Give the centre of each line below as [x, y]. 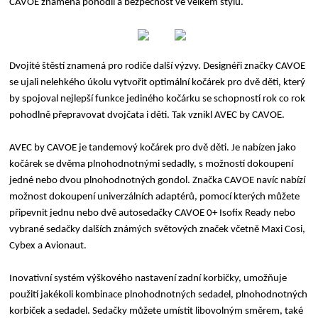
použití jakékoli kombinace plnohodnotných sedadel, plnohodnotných [159, 295]
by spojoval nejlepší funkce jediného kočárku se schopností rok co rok [158, 99]
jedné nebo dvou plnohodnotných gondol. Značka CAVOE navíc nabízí [158, 180]
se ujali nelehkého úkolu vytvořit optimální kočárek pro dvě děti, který [158, 82]
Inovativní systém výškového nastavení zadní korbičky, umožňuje [148, 278]
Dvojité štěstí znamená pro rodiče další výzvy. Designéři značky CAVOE [158, 66]
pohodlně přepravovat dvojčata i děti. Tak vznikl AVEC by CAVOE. [147, 115]
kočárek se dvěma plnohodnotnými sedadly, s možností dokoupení [152, 164]
